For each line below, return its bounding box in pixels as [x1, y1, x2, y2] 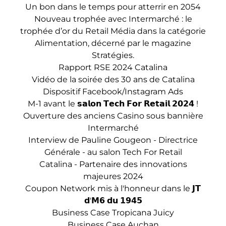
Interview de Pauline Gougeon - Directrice [28, 135, 198, 145]
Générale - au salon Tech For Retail [44, 147, 182, 157]
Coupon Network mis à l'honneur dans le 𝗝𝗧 [25, 184, 201, 193]
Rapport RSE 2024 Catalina [59, 63, 167, 72]
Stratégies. [92, 50, 134, 60]
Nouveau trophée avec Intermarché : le [34, 14, 192, 24]
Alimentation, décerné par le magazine [35, 38, 191, 48]
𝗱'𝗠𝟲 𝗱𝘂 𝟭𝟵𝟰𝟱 [84, 196, 142, 205]
